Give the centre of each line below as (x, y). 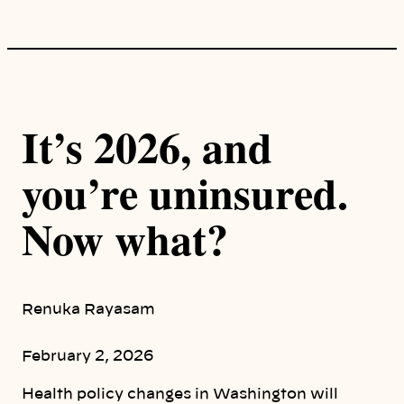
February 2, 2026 (87, 357)
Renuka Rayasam (88, 310)
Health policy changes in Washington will (180, 395)
